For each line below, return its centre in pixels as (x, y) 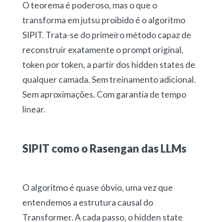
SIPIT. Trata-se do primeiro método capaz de (107, 35)
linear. (34, 110)
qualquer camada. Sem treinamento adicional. (109, 80)
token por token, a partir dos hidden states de (109, 65)
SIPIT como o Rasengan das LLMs (104, 149)
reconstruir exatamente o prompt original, (103, 50)
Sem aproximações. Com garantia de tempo (104, 95)
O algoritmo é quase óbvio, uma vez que (97, 188)
